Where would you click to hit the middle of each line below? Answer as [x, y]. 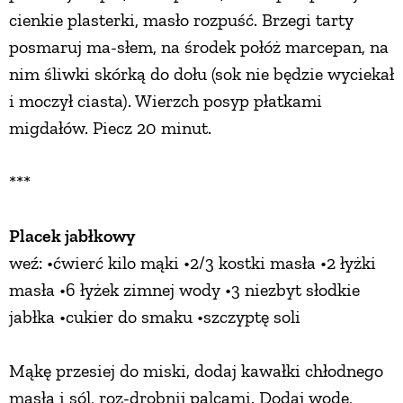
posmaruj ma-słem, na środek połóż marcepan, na [199, 47]
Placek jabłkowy [72, 236]
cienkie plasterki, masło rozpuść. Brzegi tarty [181, 20]
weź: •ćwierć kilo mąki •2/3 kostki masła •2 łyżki [193, 263]
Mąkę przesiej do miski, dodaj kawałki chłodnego [196, 371]
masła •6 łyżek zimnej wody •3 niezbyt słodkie [184, 290]
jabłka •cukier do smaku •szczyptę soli [155, 317]
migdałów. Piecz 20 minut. [110, 128]
